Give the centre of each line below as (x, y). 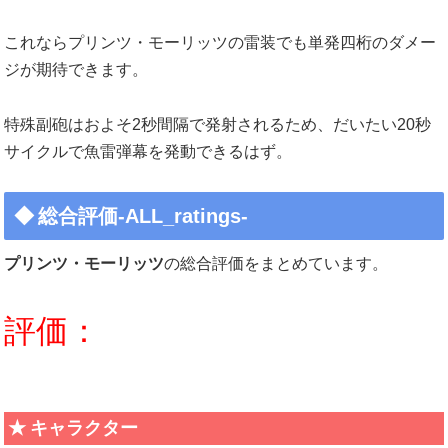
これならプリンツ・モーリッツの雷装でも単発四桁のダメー (220, 43)
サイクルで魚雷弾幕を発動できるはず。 (148, 151)
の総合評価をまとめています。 (276, 263)
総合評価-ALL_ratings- (143, 215)
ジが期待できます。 (76, 70)
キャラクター (83, 428)
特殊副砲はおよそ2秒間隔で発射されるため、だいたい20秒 (217, 124)
